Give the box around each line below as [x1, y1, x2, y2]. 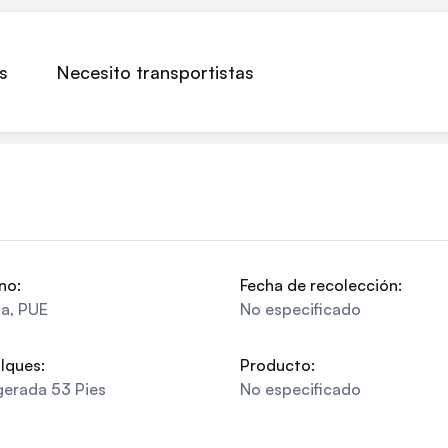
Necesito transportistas [56, 60, 254, 83]
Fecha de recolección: [240, 275, 402, 295]
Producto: [240, 355, 315, 375]
